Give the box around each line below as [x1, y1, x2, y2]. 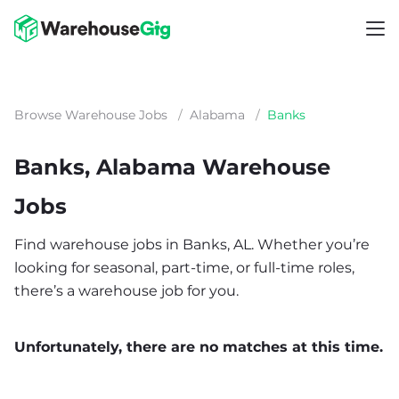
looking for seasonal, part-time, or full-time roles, [14, 259, 354, 276]
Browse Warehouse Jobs [14, 107, 167, 123]
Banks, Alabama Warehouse [14, 154, 330, 180]
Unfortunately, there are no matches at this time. [14, 338, 383, 355]
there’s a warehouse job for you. [14, 282, 239, 299]
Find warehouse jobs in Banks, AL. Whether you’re [14, 236, 370, 253]
